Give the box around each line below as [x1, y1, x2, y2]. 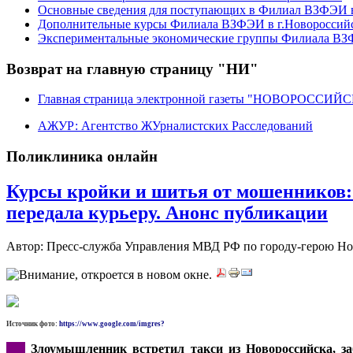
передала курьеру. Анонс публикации [6, 203, 328, 224]
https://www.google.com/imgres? [58, 319, 165, 328]
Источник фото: [6, 319, 58, 328]
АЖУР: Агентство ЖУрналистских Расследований [38, 119, 313, 133]
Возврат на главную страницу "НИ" [6, 60, 258, 77]
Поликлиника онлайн [6, 148, 158, 165]
